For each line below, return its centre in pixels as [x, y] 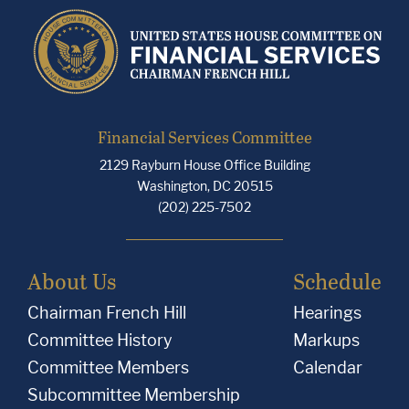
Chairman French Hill [107, 313]
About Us [72, 281]
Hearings [327, 313]
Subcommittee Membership [134, 395]
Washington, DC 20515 [204, 186]
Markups [326, 340]
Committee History [100, 340]
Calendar [328, 367]
